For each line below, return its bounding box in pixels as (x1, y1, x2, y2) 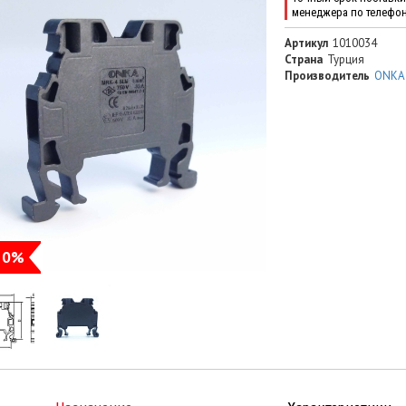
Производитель (284, 68, 370, 84)
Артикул (284, 35, 328, 52)
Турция (326, 52, 364, 68)
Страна (284, 52, 323, 68)
